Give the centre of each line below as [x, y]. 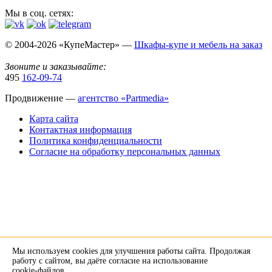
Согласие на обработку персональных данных [125, 152]
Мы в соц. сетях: [39, 13]
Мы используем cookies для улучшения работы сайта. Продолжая [131, 251]
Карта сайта [54, 119]
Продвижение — [41, 98]
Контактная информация [80, 130]
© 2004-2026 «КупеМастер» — [70, 45]
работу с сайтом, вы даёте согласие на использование [110, 261]
